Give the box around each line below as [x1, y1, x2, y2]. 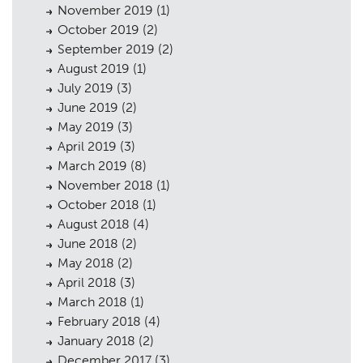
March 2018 [58, 294, 127, 310]
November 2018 [58, 177, 153, 194]
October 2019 [58, 22, 139, 38]
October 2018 [58, 197, 139, 213]
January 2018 [58, 333, 135, 349]
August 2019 [58, 61, 130, 77]
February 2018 [58, 314, 141, 330]
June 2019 [58, 100, 118, 116]
